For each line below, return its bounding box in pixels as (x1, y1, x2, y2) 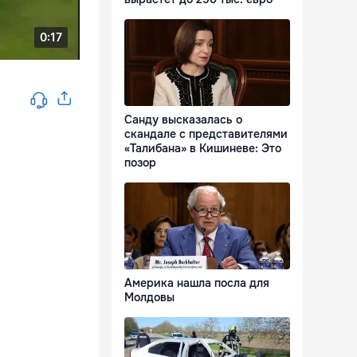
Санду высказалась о (124, 112, 242, 127)
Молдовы (124, 290, 175, 305)
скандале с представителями (124, 127, 288, 142)
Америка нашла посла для (124, 276, 269, 291)
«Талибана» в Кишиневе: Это (124, 141, 281, 156)
